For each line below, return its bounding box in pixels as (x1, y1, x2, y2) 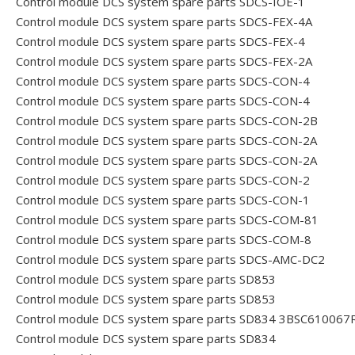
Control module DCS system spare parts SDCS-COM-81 (16, 211, 319, 227)
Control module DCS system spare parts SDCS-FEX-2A (16, 52, 312, 69)
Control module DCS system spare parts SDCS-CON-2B (16, 112, 318, 128)
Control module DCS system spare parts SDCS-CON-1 (16, 191, 310, 208)
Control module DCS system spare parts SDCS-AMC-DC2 (16, 250, 325, 267)
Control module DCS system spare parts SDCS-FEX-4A (16, 13, 312, 29)
